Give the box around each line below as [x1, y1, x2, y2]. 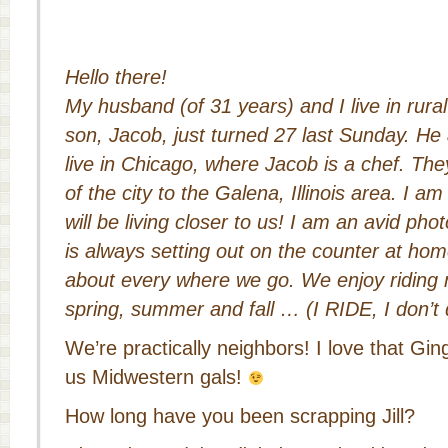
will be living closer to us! [65, 211, 290, 233]
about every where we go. [65, 269, 301, 291]
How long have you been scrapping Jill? [65, 405, 415, 427]
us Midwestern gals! [65, 366, 248, 388]
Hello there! [65, 66, 173, 88]
